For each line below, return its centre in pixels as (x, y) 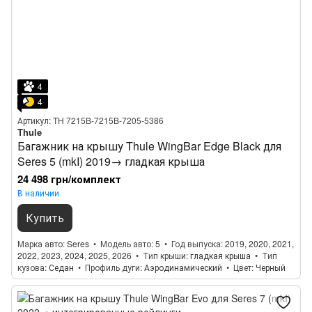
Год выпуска (196, 243)
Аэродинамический (183, 267)
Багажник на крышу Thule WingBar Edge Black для (149, 146)
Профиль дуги (112, 267)
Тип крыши (164, 255)
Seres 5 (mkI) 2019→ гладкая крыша (111, 161)
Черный (271, 267)
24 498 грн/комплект (69, 179)
